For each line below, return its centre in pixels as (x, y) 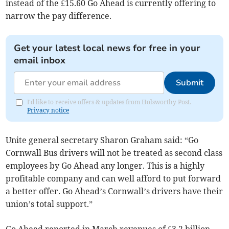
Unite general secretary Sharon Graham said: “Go (102, 140)
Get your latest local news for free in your (107, 48)
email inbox (40, 61)
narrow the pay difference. (59, 16)
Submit (189, 83)
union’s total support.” (49, 204)
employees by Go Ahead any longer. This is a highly (105, 166)
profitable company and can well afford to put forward (113, 179)
